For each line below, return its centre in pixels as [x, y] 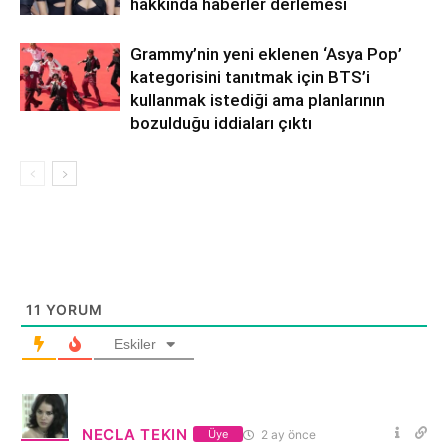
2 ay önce [286, 434]
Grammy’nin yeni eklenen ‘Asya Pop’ [266, 53]
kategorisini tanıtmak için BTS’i [250, 76]
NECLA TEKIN [135, 434]
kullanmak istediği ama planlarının [257, 99]
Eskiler [134, 343]
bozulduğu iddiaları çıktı [221, 122]
